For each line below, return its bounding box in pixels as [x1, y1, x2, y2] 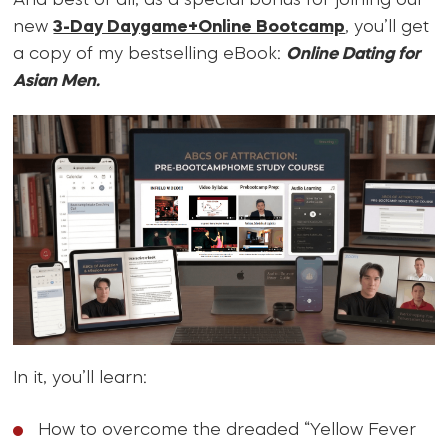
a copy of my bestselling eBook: [13, 46, 287, 64]
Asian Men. [13, 73, 101, 91]
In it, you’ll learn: [13, 369, 148, 387]
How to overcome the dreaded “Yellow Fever [38, 421, 417, 439]
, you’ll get [345, 19, 430, 37]
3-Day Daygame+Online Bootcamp [53, 19, 346, 37]
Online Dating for [286, 46, 421, 64]
